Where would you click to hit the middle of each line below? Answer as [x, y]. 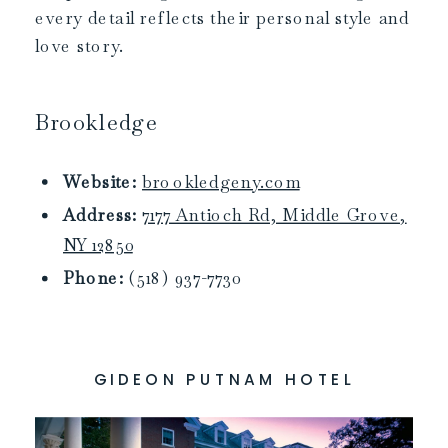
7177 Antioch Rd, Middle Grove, [274, 215]
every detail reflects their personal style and [222, 17]
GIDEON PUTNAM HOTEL [224, 379]
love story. [80, 45]
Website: [100, 182]
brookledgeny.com [220, 182]
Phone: [96, 278]
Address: [100, 215]
